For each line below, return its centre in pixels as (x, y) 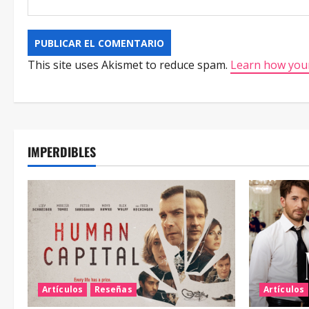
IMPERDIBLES (62, 152)
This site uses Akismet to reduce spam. (129, 65)
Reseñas (113, 289)
